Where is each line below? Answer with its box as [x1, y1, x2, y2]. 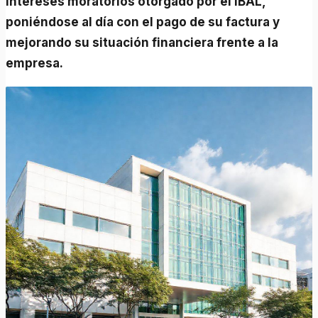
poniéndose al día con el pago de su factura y [6, 14, 280, 29]
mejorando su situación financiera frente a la [6, 35, 279, 50]
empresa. [6, 55, 64, 70]
